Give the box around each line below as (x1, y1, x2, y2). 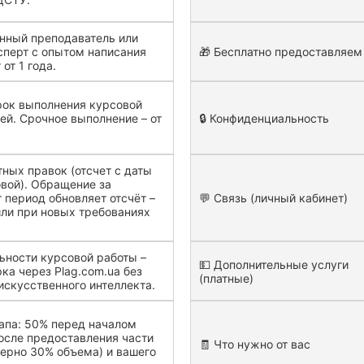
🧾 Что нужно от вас (199, 337, 310, 351)
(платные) (199, 271, 253, 285)
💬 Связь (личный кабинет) (199, 191, 348, 205)
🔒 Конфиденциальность (199, 110, 329, 125)
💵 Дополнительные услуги (199, 257, 349, 271)
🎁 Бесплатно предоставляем (199, 45, 362, 58)
